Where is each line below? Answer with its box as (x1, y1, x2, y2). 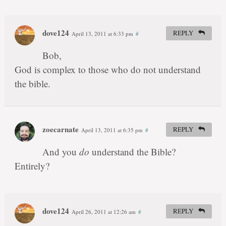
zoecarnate (42, 124, 79, 135)
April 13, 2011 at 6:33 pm (71, 30, 133, 38)
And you (42, 145, 79, 158)
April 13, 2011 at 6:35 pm (81, 126, 143, 134)
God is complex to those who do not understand (14, 63, 201, 76)
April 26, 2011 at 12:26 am (71, 208, 136, 216)
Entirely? (14, 159, 49, 173)
